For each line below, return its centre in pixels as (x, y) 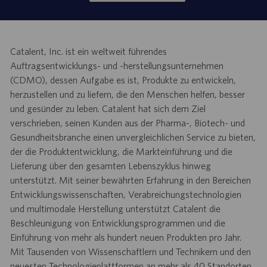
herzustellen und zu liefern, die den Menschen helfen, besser (127, 94)
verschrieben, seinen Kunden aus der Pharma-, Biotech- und (127, 122)
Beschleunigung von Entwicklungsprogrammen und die (117, 223)
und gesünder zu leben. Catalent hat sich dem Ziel (108, 108)
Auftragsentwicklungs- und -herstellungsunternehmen (117, 65)
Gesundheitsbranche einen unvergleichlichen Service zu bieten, (133, 137)
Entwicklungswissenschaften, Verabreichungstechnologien (125, 194)
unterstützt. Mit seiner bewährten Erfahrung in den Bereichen (130, 180)
